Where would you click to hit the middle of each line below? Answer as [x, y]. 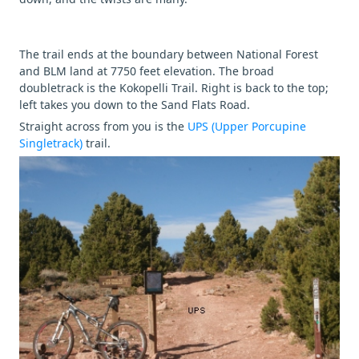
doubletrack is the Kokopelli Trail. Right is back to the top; [174, 87]
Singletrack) [52, 143]
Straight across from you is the [103, 126]
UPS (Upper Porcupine [247, 126]
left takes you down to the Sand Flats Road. [135, 104]
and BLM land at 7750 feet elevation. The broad [147, 71]
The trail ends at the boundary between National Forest [169, 54]
